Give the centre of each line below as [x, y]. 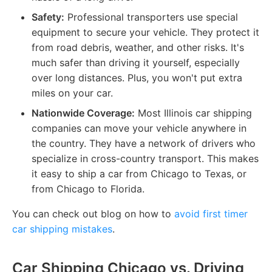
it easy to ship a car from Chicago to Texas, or [139, 173]
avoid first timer [211, 213]
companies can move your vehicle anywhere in [139, 128]
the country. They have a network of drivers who [144, 143]
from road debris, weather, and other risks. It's [138, 47]
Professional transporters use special [151, 17]
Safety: [48, 17]
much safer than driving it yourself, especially [136, 62]
